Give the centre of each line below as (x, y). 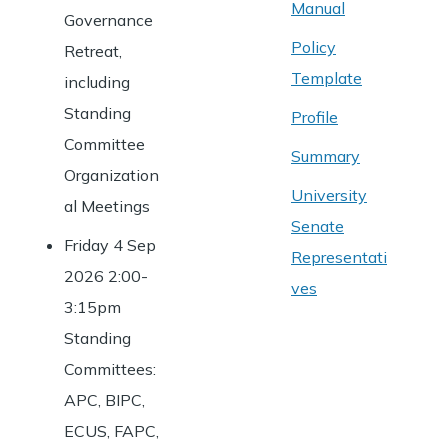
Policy (313, 47)
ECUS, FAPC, (111, 431)
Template (326, 78)
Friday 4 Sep (110, 245)
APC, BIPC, (104, 400)
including (97, 82)
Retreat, (93, 51)
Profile (314, 117)
